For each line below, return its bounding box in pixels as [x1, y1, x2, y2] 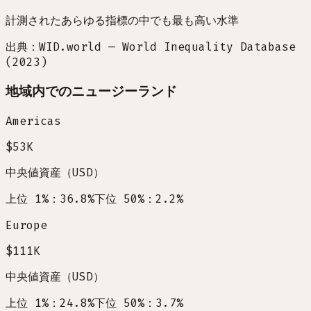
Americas [6, 113, 61, 128]
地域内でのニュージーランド [6, 83, 177, 101]
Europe [6, 217, 47, 233]
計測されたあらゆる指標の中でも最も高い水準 [6, 13, 239, 28]
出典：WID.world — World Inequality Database [6, 40, 296, 55]
